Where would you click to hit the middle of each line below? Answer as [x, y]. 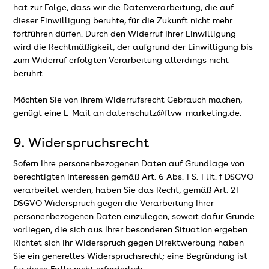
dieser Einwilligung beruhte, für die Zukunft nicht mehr [123, 21]
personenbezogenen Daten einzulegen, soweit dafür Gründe [134, 217]
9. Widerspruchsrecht [82, 143]
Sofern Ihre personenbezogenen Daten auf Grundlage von [129, 164]
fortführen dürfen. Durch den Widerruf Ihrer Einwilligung [125, 34]
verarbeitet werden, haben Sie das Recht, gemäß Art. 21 [126, 191]
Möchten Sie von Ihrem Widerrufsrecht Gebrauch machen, [128, 100]
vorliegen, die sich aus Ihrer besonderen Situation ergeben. [131, 230]
